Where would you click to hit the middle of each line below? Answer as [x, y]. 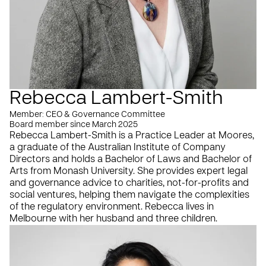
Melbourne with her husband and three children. [115, 219]
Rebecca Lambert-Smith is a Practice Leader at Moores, [132, 136]
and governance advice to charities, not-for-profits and [129, 183]
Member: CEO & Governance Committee [87, 115]
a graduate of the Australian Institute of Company [118, 148]
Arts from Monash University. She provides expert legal [129, 171]
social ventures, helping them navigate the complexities [129, 195]
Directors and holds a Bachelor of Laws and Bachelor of [131, 159]
